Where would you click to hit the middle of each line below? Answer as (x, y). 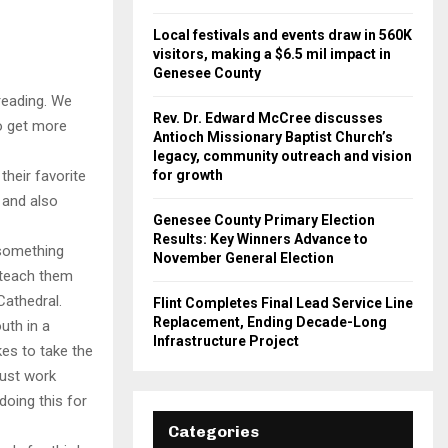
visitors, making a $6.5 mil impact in (272, 54)
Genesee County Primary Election (264, 220)
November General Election (243, 258)
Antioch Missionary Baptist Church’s (273, 137)
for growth (188, 175)
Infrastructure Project (226, 341)
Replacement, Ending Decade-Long (270, 322)
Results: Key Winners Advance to (260, 239)
